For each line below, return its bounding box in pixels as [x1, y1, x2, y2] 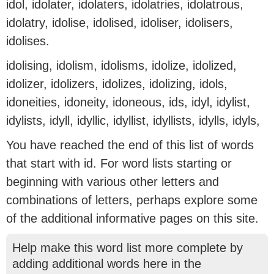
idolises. [6, 34, 50, 48]
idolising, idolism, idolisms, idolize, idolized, [6, 59, 237, 72]
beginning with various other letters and [6, 175, 219, 188]
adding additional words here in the [12, 257, 201, 270]
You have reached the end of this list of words [6, 138, 254, 152]
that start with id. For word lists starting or [6, 157, 232, 170]
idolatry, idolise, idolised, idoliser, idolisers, [6, 16, 233, 29]
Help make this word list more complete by [12, 241, 243, 254]
